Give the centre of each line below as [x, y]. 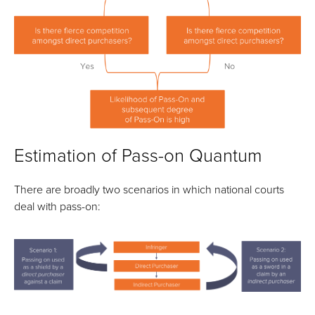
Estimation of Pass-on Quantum [138, 155]
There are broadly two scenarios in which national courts [149, 189]
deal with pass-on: [57, 206]
